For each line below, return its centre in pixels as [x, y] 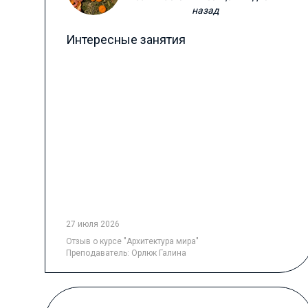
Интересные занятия [125, 40]
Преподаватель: [98, 253]
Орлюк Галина [158, 253]
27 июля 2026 [92, 224]
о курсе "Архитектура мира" [145, 241]
